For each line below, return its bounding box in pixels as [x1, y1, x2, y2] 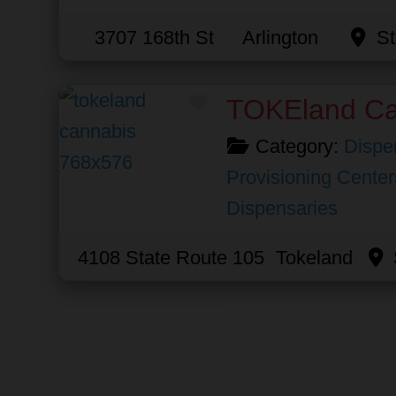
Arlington [242, 26, 318, 49]
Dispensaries [225, 196, 338, 219]
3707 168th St [95, 26, 214, 49]
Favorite [205, 88, 270, 108]
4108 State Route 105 [77, 246, 264, 269]
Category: [255, 134, 345, 157]
